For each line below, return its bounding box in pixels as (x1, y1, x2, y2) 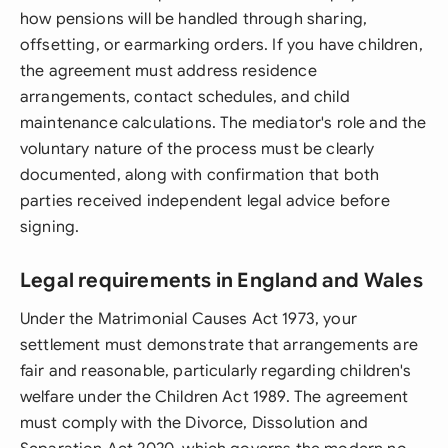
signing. (20, 217, 80, 237)
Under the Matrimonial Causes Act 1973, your (20, 309, 357, 329)
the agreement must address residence (20, 61, 317, 81)
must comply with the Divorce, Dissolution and (20, 413, 369, 433)
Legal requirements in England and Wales (20, 268, 423, 293)
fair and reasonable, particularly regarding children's (20, 361, 412, 381)
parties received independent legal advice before (20, 191, 390, 211)
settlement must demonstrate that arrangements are (20, 335, 418, 355)
